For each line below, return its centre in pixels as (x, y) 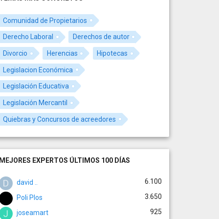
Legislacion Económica (38, 70)
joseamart (32, 213)
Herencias (62, 54)
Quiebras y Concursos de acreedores (60, 119)
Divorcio (15, 54)
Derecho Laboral (28, 37)
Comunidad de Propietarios (45, 20)
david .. (27, 183)
